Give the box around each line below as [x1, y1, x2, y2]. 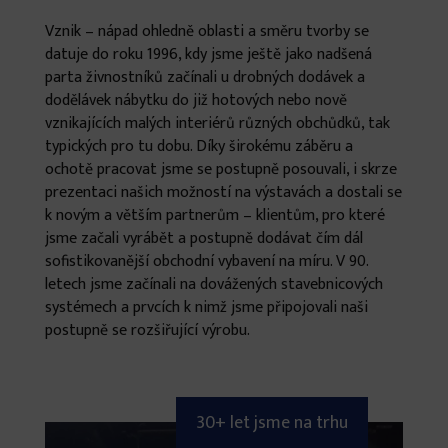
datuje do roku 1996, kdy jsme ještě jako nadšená [44, 41, 372, 68]
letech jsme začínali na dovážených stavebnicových [44, 271, 383, 298]
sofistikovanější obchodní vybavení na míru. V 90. [44, 248, 368, 275]
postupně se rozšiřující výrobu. [44, 317, 250, 344]
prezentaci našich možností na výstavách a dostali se [44, 179, 402, 206]
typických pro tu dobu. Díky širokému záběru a [44, 133, 353, 160]
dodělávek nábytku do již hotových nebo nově [44, 87, 347, 114]
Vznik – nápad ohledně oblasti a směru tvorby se [44, 18, 369, 45]
